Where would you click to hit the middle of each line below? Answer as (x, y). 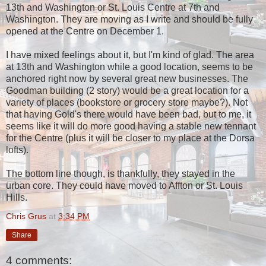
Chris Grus (26, 216)
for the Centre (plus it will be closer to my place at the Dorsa (130, 138)
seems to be (226, 67)
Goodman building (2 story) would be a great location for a (127, 91)
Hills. (17, 198)
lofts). (17, 150)
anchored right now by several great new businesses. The (127, 79)
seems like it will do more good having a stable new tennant (131, 126)
